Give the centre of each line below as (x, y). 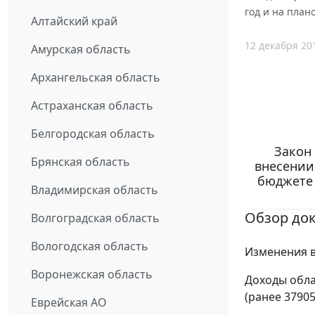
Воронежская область (92, 275)
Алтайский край (74, 21)
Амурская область (81, 50)
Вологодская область (90, 246)
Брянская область (81, 162)
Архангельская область (96, 78)
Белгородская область (93, 134)
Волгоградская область (95, 218)
